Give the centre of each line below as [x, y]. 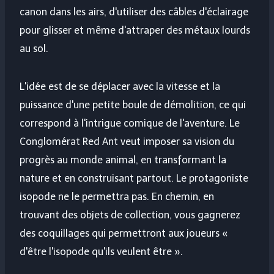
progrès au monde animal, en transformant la [123, 160]
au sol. [34, 49]
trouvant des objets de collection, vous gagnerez [130, 215]
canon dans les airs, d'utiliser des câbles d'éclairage [134, 12]
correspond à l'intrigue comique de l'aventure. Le [130, 124]
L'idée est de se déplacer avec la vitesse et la [120, 87]
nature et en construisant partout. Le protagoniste [134, 179]
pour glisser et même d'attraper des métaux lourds [135, 31]
